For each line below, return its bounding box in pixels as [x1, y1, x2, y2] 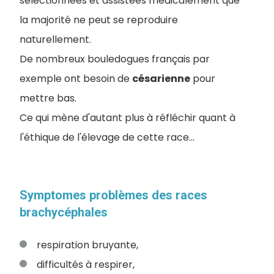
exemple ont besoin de [20, 71, 132, 86]
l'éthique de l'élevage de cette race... [20, 130, 194, 144]
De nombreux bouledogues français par [20, 51, 210, 66]
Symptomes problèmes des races [20, 187, 207, 202]
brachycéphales [20, 204, 108, 220]
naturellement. [20, 32, 91, 46]
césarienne [132, 71, 190, 86]
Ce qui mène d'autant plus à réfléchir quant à [20, 110, 235, 125]
